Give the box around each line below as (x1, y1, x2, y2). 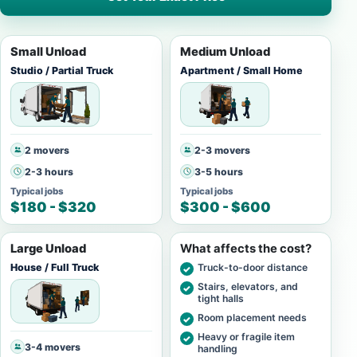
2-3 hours (25, 165, 73, 178)
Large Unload (10, 241, 86, 256)
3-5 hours (194, 165, 243, 178)
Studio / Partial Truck (10, 65, 113, 76)
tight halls (197, 292, 244, 304)
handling (197, 343, 237, 355)
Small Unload (10, 45, 86, 59)
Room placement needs (197, 312, 307, 324)
